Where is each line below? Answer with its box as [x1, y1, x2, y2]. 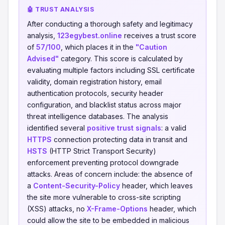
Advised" [27, 54, 59, 63]
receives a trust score [122, 31, 196, 40]
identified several [27, 124, 87, 132]
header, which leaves [120, 181, 193, 190]
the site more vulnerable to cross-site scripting [27, 193, 181, 201]
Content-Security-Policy [33, 181, 120, 190]
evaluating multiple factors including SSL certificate [27, 66, 195, 74]
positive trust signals [87, 124, 161, 132]
